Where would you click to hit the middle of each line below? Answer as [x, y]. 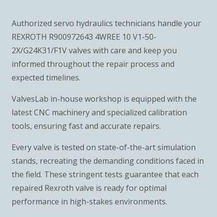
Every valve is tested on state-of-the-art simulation [104, 147]
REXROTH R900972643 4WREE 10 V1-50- [84, 37]
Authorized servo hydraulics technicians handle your [106, 23]
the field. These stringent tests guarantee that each [105, 174]
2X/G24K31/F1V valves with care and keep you [94, 50]
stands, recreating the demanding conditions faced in [108, 161]
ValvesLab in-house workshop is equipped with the [104, 99]
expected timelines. [46, 77]
